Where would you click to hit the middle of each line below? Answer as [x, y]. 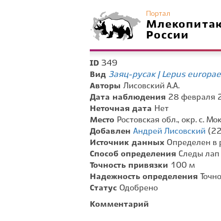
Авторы [107, 86]
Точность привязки [130, 166]
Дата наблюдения [129, 97]
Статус [105, 188]
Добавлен [111, 131]
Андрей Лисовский [169, 131]
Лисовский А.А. [151, 86]
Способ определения [134, 154]
